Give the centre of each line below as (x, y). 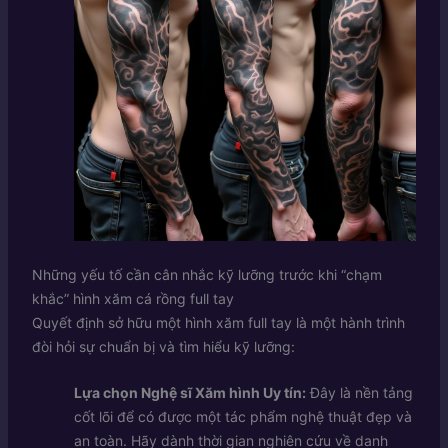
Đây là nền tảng (359, 393)
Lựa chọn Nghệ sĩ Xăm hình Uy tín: (189, 393)
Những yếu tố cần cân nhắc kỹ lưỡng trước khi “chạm (206, 274)
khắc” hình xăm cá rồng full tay (132, 298)
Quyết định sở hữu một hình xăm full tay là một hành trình (218, 322)
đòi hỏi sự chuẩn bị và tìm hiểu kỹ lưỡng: (163, 346)
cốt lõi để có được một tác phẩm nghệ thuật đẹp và (242, 417)
